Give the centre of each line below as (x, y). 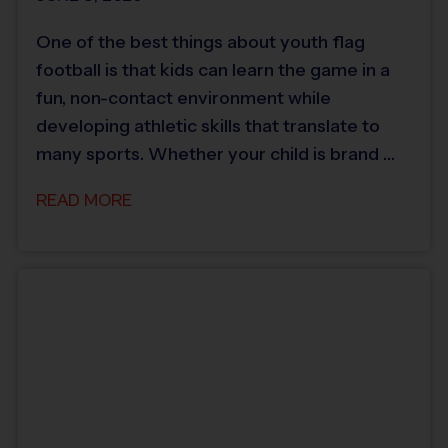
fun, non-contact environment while (183, 97)
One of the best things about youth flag (200, 41)
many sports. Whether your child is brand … (215, 153)
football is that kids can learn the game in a (213, 69)
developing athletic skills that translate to (208, 125)
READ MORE (84, 200)
